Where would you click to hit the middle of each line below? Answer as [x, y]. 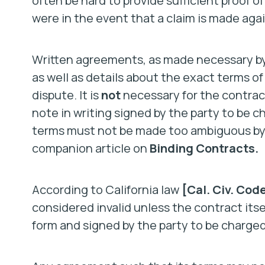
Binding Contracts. [204, 148]
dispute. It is [66, 95]
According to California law [106, 190]
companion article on [91, 148]
